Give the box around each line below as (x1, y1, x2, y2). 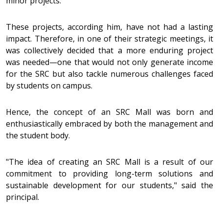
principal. (6, 192, 41, 202)
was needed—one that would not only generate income (6, 57, 213, 67)
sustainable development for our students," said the (6, 180, 213, 191)
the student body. (6, 130, 70, 141)
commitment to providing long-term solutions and (6, 168, 213, 179)
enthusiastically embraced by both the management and (6, 118, 213, 129)
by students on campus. (6, 80, 94, 91)
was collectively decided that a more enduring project (6, 45, 213, 56)
